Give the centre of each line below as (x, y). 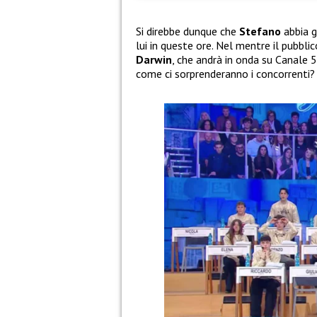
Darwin (154, 60)
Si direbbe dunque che (188, 31)
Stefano (260, 31)
